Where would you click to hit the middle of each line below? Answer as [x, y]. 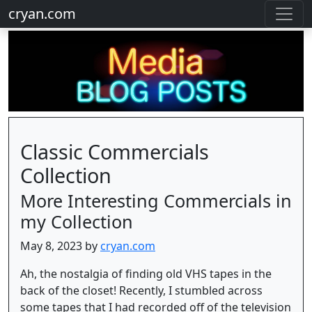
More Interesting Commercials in [156, 200]
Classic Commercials [115, 151]
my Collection [77, 221]
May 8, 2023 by [60, 245]
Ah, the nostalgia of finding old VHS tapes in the [146, 273]
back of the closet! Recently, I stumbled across [141, 290]
